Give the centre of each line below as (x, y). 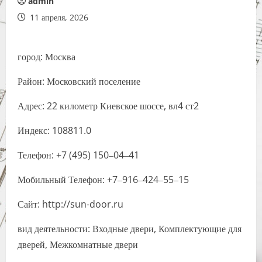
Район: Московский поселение (79, 81)
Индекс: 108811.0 (54, 130)
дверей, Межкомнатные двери (78, 244)
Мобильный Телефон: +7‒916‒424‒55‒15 (103, 180)
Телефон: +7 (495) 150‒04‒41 (78, 155)
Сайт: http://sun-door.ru (70, 204)
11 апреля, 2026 (58, 17)
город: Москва (46, 57)
